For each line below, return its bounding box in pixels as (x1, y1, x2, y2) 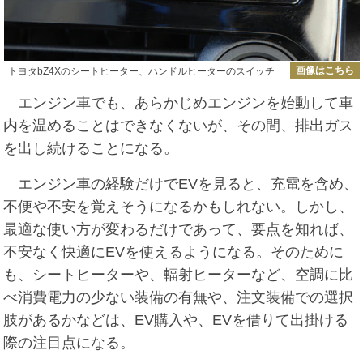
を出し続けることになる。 (3, 140, 179, 157)
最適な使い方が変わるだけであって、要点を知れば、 (3, 221, 354, 238)
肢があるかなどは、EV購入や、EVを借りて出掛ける (3, 312, 349, 329)
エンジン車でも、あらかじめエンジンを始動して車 (3, 95, 354, 112)
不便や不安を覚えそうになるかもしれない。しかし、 (3, 199, 354, 216)
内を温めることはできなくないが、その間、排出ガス (3, 117, 354, 135)
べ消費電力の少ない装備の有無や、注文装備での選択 (3, 289, 354, 306)
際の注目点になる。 (3, 335, 135, 352)
